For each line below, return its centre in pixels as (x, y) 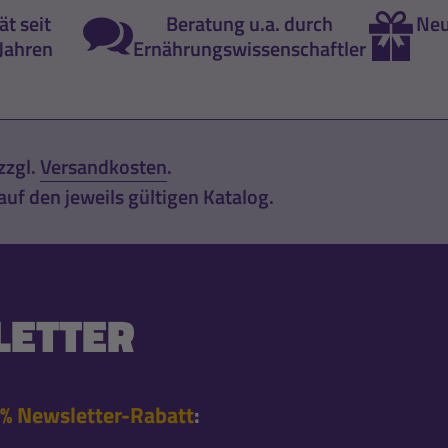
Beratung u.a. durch (249, 23)
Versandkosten (103, 166)
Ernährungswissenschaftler (249, 48)
